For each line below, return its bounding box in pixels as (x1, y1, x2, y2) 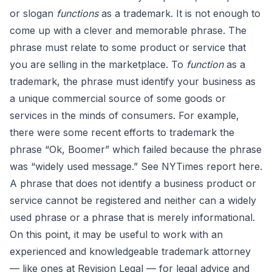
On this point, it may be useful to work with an (10, 228, 223, 240)
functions (56, 7, 101, 19)
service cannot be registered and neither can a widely (10, 194, 256, 206)
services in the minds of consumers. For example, (10, 109, 239, 121)
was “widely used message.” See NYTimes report (10, 160, 239, 172)
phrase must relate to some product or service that (10, 41, 246, 53)
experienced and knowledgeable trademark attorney (10, 245, 251, 257)
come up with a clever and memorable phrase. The (10, 24, 246, 36)
